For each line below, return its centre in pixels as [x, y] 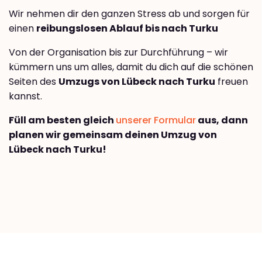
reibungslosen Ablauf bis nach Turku [127, 28]
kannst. [25, 96]
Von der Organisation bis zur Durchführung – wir [118, 52]
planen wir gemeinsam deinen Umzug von [113, 135]
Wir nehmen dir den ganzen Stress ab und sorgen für [129, 13]
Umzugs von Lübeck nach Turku [137, 81]
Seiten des [34, 81]
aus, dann [222, 120]
